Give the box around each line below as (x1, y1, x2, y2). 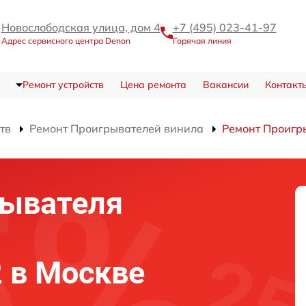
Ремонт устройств (22, 79, 104, 92)
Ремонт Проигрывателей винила (29, 122, 204, 136)
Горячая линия (172, 36, 232, 46)
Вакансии (202, 79, 249, 92)
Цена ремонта (120, 79, 186, 92)
